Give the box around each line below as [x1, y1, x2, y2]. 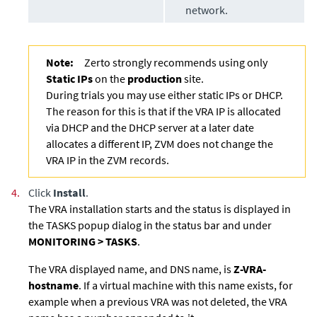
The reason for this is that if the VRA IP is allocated [46, 104, 281, 119]
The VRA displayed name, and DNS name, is [28, 262, 234, 277]
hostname [28, 278, 79, 293]
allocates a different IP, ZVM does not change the [46, 137, 273, 151]
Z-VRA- [234, 262, 266, 277]
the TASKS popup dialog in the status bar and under [28, 218, 272, 233]
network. [185, 3, 229, 18]
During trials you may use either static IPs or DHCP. [46, 88, 283, 103]
